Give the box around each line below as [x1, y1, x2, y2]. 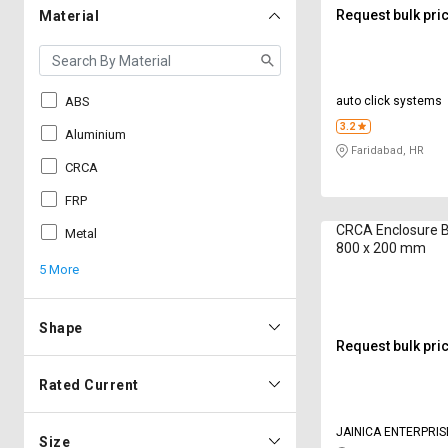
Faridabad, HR [348, 144, 425, 158]
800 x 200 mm [336, 240, 427, 257]
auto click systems [336, 94, 443, 109]
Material [39, 8, 99, 24]
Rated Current [39, 377, 139, 393]
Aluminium [65, 127, 126, 142]
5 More [39, 262, 79, 277]
